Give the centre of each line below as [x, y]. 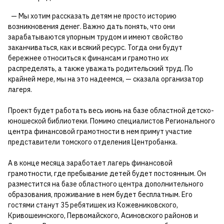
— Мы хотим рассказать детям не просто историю [92, 16]
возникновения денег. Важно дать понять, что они [91, 26]
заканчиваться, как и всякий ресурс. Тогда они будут [95, 47]
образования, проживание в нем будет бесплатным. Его [100, 194]
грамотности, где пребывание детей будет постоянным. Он [107, 173]
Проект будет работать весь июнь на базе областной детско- [111, 110]
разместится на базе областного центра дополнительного [106, 184]
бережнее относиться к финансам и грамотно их [88, 58]
